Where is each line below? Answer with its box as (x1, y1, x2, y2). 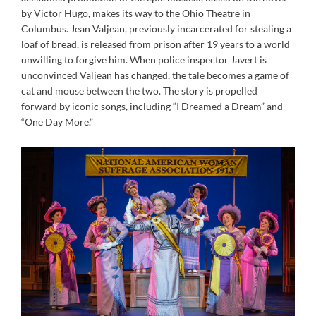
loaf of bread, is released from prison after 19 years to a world (21, 38, 290, 51)
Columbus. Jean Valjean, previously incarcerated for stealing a (21, 23, 291, 35)
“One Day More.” (21, 116, 93, 128)
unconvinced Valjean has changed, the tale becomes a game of (21, 69, 289, 82)
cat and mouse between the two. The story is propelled (21, 85, 257, 97)
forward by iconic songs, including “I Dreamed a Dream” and (21, 100, 283, 113)
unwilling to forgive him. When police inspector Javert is (21, 54, 267, 66)
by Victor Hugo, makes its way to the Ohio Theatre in (21, 7, 250, 20)
